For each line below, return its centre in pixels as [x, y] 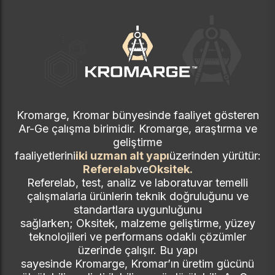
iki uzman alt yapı [122, 156]
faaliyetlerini [45, 156]
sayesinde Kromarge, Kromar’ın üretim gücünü [137, 264]
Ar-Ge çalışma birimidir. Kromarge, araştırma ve [137, 129]
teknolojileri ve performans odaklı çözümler [137, 237]
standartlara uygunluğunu [137, 210]
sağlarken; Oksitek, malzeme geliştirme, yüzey [137, 223]
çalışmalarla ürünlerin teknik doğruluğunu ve [137, 196]
